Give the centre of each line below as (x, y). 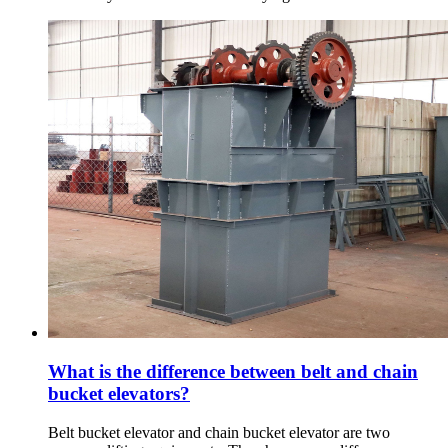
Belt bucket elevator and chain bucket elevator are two (219, 432)
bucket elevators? (119, 394)
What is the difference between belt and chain (233, 372)
